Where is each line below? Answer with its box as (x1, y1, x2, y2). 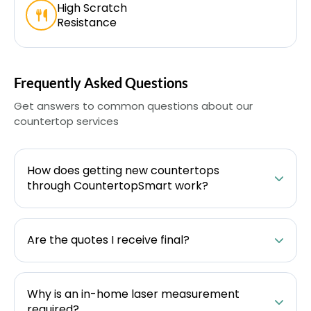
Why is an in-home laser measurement (27, 286, 239, 302)
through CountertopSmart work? (27, 178, 208, 194)
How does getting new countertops (27, 162, 219, 178)
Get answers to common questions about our (14, 99, 253, 113)
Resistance (57, 14, 117, 31)
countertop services (14, 114, 119, 128)
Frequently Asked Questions (14, 74, 188, 91)
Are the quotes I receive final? (27, 232, 190, 248)
